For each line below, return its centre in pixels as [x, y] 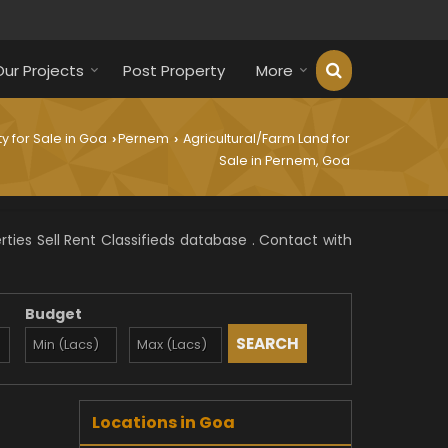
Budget [53, 314]
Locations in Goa [163, 422]
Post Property [174, 70]
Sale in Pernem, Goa [284, 160]
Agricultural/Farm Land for [265, 138]
